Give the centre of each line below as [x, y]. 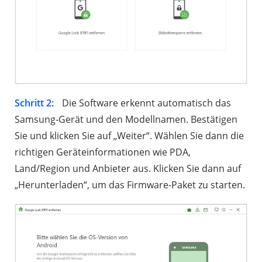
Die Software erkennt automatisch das [145, 103]
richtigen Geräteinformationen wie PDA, [103, 152]
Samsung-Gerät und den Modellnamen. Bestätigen [126, 119]
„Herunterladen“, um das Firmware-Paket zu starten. [130, 185]
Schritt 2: [34, 103]
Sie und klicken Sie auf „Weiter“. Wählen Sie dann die [129, 135]
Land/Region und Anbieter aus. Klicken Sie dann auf [128, 168]
